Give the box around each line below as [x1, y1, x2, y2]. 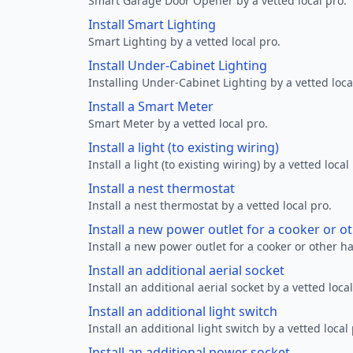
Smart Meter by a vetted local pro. [88, 116, 268, 131]
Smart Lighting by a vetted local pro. [88, 34, 281, 49]
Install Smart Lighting [88, 16, 216, 33]
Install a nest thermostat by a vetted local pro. [88, 198, 332, 213]
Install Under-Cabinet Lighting [88, 57, 267, 74]
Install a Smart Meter [88, 98, 214, 115]
